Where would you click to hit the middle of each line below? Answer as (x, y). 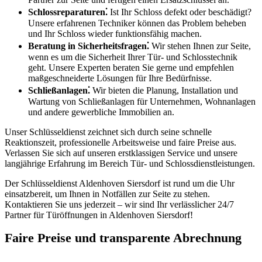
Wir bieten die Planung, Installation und (164, 91)
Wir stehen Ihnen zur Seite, (200, 46)
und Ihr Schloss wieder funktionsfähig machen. (115, 34)
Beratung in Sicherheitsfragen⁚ (89, 46)
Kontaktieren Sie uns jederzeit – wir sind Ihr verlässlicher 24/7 (119, 205)
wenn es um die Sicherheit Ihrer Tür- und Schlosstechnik (133, 57)
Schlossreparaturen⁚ (68, 12)
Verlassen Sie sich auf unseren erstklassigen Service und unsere (121, 153)
